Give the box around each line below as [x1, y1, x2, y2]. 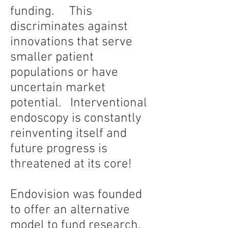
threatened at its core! [10, 157, 135, 172]
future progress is [10, 141, 107, 157]
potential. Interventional [10, 96, 147, 111]
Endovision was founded [10, 187, 142, 203]
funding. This [10, 4, 92, 19]
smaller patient [10, 50, 94, 65]
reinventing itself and [10, 126, 127, 141]
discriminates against [10, 19, 128, 35]
